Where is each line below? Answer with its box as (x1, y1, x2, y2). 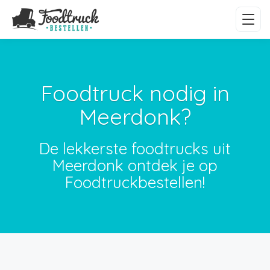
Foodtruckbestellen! (65, 172, 205, 192)
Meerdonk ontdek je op (52, 155, 218, 175)
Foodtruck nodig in (40, 80, 230, 107)
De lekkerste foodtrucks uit (39, 139, 231, 159)
